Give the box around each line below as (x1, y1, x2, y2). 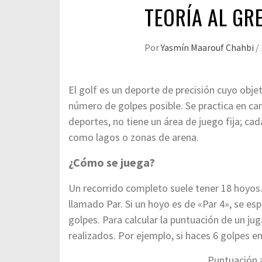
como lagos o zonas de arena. (68, 130, 199, 144)
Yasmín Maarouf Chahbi (161, 42, 256, 53)
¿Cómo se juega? (68, 155, 155, 170)
